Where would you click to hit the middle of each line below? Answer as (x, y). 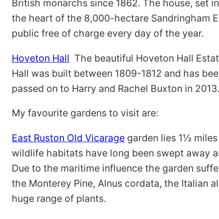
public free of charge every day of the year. (108, 33)
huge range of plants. (59, 198)
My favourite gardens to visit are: (85, 113)
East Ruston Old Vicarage (68, 138)
